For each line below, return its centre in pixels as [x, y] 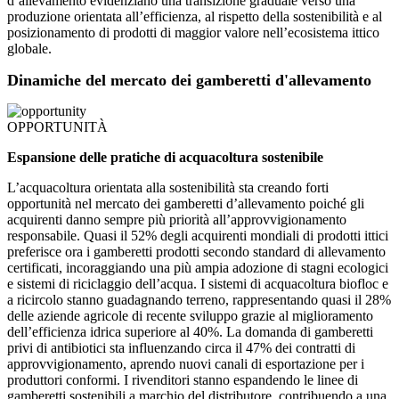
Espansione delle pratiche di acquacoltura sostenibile [165, 158]
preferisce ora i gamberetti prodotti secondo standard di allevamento [196, 252]
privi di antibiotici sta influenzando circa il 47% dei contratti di [181, 348]
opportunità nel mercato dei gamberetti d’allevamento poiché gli [186, 204]
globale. [29, 49]
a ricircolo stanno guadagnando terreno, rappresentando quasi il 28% [199, 300]
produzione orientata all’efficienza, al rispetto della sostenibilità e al [195, 17]
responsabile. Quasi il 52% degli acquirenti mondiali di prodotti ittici [198, 236]
